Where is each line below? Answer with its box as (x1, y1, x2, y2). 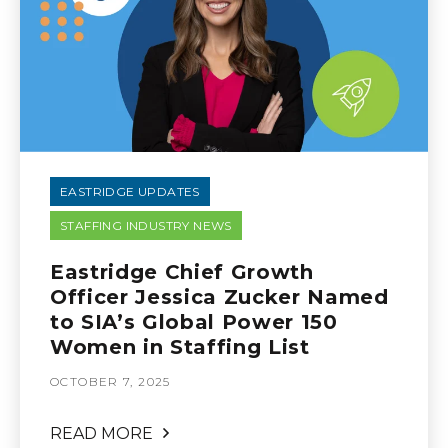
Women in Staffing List (50, 335, 310, 359)
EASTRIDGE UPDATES (60, 184, 200, 199)
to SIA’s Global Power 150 (50, 310, 338, 334)
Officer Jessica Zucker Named (50, 285, 389, 309)
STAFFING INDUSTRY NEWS (60, 218, 232, 233)
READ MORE (50, 424, 153, 443)
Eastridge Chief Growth (50, 260, 314, 284)
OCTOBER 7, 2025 (50, 374, 171, 389)
